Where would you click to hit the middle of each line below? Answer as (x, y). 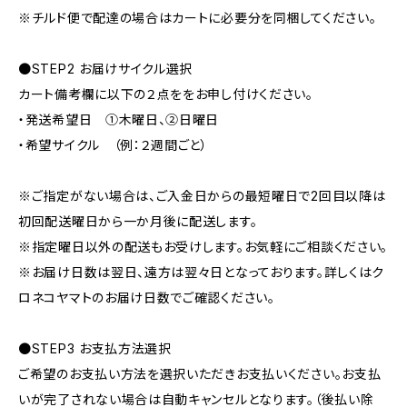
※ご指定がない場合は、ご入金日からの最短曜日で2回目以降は (202, 196)
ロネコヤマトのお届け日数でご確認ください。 (147, 298)
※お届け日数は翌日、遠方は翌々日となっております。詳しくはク (201, 273)
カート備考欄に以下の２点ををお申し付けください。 (166, 94)
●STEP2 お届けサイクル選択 (106, 69)
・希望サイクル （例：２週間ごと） (113, 145)
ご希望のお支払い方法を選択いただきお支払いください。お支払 (200, 374)
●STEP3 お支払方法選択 (95, 349)
